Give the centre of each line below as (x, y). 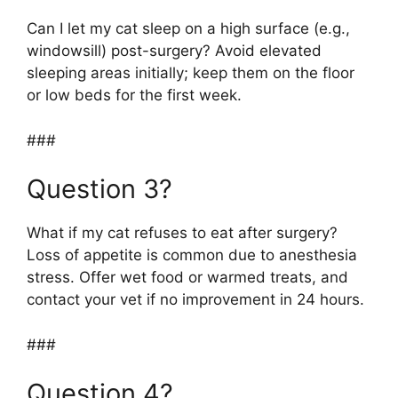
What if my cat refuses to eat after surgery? (182, 233)
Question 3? (99, 189)
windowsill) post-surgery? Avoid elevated (174, 51)
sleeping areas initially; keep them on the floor (191, 73)
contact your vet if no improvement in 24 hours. (195, 300)
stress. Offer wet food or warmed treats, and (187, 278)
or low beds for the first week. (134, 96)
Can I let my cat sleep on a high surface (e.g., (188, 29)
